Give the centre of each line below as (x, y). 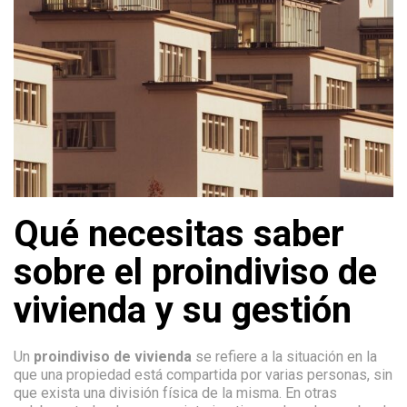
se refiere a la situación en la (284, 357)
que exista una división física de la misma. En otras (175, 393)
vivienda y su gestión (183, 310)
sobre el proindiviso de (195, 272)
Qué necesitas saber (179, 234)
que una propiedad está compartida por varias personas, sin (203, 375)
